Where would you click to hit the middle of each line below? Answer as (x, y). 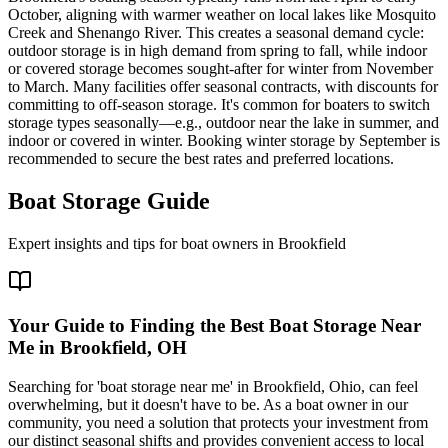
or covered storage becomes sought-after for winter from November (220, 68)
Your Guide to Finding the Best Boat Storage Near (214, 326)
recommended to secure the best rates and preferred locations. (201, 158)
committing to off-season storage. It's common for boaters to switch (219, 104)
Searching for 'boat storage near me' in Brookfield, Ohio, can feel (213, 386)
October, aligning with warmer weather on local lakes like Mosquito (222, 14)
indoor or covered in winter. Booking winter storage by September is (224, 140)
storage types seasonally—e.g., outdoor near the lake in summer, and (223, 122)
